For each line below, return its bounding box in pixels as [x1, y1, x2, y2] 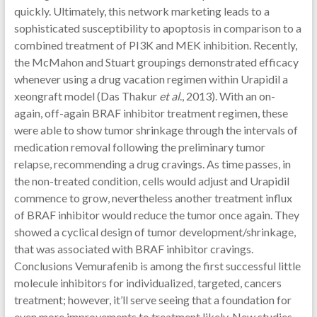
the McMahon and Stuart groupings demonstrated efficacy [13, 55, 299, 69]
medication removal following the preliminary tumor [13, 140, 265, 154]
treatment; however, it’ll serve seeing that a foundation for [13, 293, 292, 306]
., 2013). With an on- [179, 89, 275, 103]
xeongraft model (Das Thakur [13, 89, 159, 103]
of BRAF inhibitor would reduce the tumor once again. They [13, 208, 299, 221]
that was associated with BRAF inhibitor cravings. [13, 242, 253, 255]
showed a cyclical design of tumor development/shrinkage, [13, 225, 296, 238]
